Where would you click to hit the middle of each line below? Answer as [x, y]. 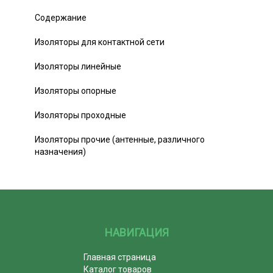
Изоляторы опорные [76, 90]
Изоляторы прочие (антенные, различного [120, 139]
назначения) [60, 151]
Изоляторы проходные [80, 115]
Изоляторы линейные [78, 66]
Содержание [61, 17]
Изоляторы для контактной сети [100, 42]
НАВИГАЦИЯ [136, 232]
